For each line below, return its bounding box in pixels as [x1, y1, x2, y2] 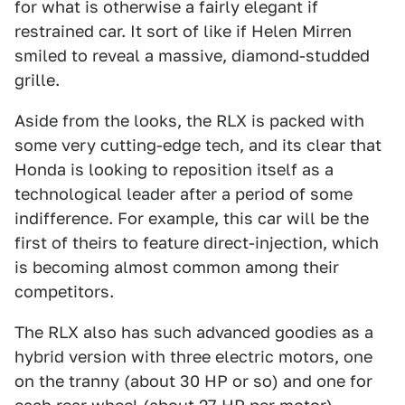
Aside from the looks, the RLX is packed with [14, 111, 364, 130]
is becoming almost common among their [14, 258, 339, 277]
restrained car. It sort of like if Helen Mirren [14, 22, 352, 41]
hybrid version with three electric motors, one [14, 347, 372, 366]
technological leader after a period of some [14, 184, 353, 203]
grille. [14, 71, 60, 89]
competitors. [14, 282, 114, 301]
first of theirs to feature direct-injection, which [14, 233, 379, 252]
